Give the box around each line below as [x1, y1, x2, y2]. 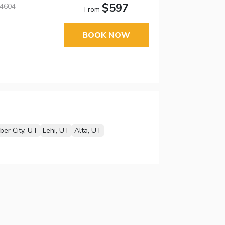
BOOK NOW [82, 29, 131, 41]
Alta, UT [74, 126, 101, 136]
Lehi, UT [42, 126, 69, 136]
